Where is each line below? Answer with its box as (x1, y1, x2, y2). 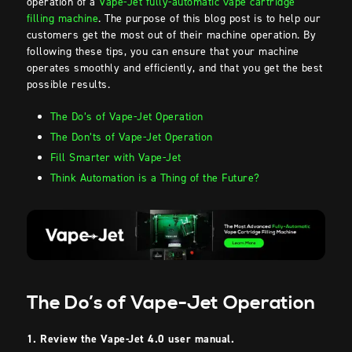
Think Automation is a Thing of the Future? (49, 170, 264, 186)
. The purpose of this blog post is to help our (98, 11, 321, 27)
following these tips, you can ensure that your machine (26, 44, 299, 60)
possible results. (26, 77, 114, 93)
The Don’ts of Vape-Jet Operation (49, 130, 217, 145)
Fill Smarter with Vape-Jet (49, 150, 185, 166)
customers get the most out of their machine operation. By (26, 27, 317, 43)
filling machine (26, 11, 99, 27)
